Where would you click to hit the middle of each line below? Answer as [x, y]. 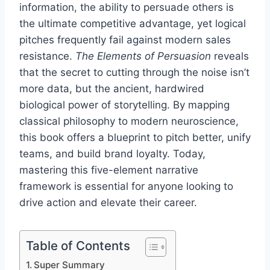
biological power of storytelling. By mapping [124, 105]
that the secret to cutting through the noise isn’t [134, 72]
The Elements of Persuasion [143, 56]
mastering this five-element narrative [109, 170]
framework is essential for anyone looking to [126, 186]
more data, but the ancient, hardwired [112, 88]
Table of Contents [78, 245]
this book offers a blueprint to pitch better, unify [135, 137]
